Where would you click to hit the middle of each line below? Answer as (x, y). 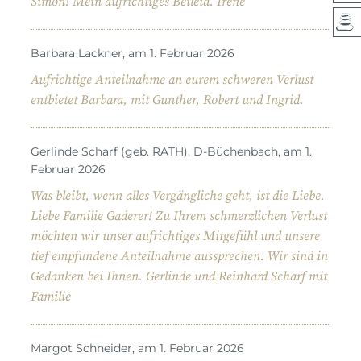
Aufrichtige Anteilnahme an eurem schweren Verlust (172, 79)
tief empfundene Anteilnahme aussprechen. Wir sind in (179, 256)
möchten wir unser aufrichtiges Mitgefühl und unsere (175, 236)
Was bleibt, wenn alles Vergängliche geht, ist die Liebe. (178, 195)
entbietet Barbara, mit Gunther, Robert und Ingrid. (167, 100)
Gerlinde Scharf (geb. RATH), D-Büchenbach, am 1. (171, 151)
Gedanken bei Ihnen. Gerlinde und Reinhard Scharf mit (179, 276)
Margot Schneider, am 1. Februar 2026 (137, 348)
